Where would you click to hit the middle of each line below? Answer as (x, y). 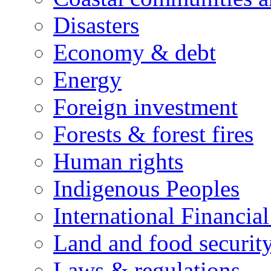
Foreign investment (145, 107)
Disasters (96, 25)
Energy (87, 80)
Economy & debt (135, 52)
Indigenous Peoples (146, 188)
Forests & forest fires (153, 134)
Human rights (118, 161)
